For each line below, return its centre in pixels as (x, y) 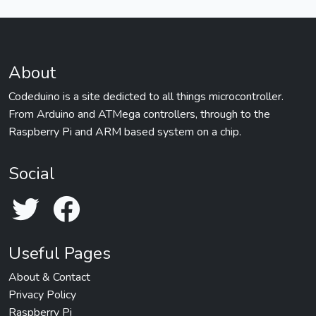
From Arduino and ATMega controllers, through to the (139, 114)
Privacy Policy (42, 295)
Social (32, 174)
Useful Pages (60, 253)
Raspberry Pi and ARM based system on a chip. (125, 132)
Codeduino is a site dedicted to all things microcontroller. (146, 97)
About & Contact (49, 277)
